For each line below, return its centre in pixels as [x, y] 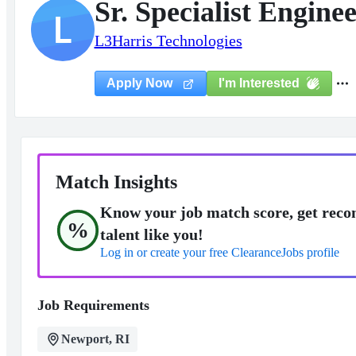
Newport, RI [95, 339]
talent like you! [151, 234]
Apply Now [141, 83]
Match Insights [116, 182]
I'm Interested [259, 83]
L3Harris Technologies [168, 41]
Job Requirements [93, 305]
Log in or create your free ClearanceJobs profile [219, 252]
